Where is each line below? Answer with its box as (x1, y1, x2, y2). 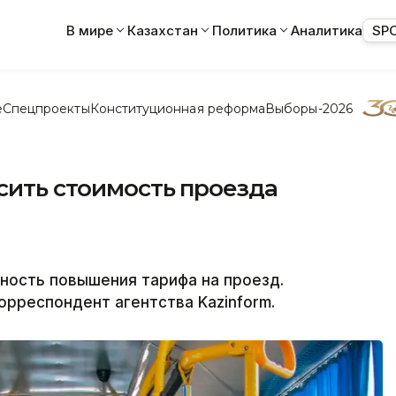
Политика (212, 21, 277, 39)
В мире (66, 21, 113, 39)
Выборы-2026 (265, 100, 353, 117)
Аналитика (291, 21, 362, 39)
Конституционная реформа (89, 100, 266, 117)
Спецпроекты (2, 100, 90, 117)
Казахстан (127, 21, 198, 39)
